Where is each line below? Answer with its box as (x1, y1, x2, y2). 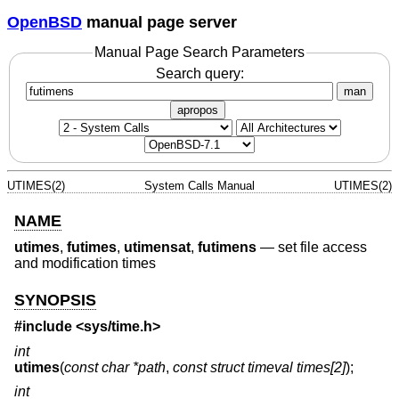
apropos (177, 102, 218, 117)
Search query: (155, 65, 244, 81)
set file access (278, 240, 367, 256)
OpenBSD (7, 12, 82, 31)
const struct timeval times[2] (173, 359, 346, 375)
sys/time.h (84, 319, 152, 335)
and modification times (14, 256, 156, 272)
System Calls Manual (144, 178, 255, 192)
